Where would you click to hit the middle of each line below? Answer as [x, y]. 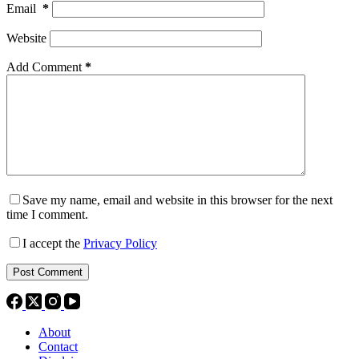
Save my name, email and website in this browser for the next [177, 200]
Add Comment [44, 67]
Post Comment [48, 272]
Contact [58, 347]
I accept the [53, 243]
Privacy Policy [120, 243]
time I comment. [47, 214]
